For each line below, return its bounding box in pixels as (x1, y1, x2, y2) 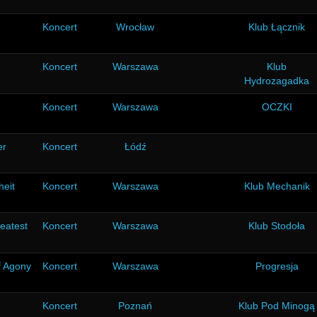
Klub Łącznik (248, 21, 305, 33)
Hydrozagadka (244, 75, 309, 86)
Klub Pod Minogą (238, 300, 315, 311)
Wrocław (116, 21, 154, 33)
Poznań (118, 300, 152, 311)
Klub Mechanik (243, 180, 310, 192)
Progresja (255, 260, 299, 272)
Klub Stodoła (248, 220, 305, 231)
